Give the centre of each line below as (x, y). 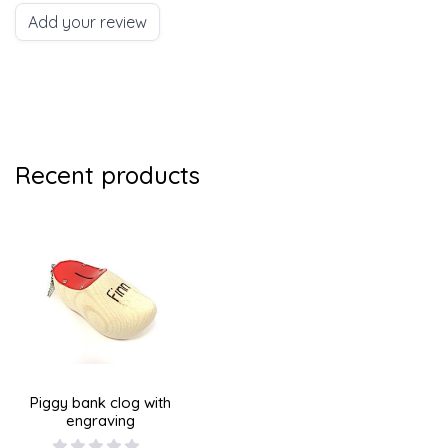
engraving (101, 421)
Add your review (87, 21)
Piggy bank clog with (101, 403)
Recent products (107, 174)
